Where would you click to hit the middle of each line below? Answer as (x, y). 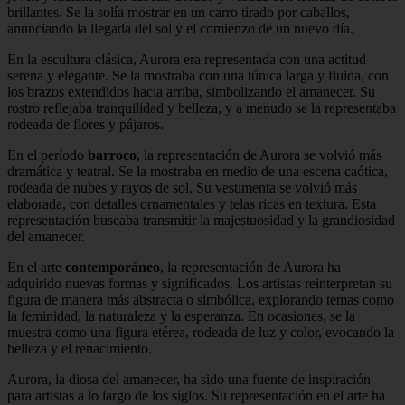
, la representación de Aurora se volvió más (259, 155)
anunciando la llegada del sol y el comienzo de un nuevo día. (180, 28)
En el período (47, 155)
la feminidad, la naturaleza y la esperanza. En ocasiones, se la (181, 316)
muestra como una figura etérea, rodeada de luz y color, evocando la (201, 332)
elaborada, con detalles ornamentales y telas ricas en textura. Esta (192, 204)
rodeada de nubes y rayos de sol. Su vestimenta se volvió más (182, 188)
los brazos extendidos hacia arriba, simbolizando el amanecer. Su (191, 92)
